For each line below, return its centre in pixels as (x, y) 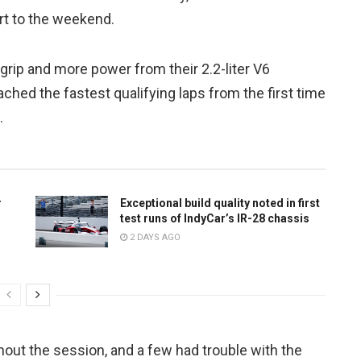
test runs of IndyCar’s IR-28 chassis (215, 219)
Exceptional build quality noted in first (220, 203)
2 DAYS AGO (154, 238)
